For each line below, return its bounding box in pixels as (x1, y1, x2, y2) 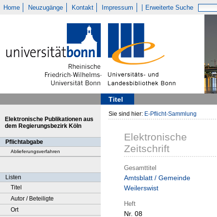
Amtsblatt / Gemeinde (124, 174, 190, 182)
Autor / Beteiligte (11, 195, 54, 202)
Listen (5, 174, 21, 181)
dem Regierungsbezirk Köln (5, 123, 81, 129)
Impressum (102, 4, 134, 11)
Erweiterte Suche (145, 4, 194, 11)
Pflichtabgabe (5, 139, 43, 145)
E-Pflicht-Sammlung (144, 110, 197, 117)
